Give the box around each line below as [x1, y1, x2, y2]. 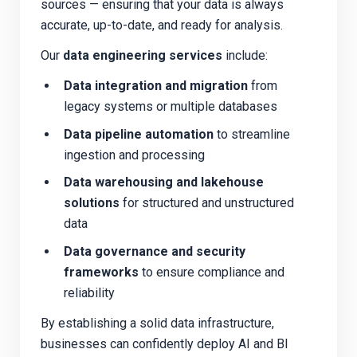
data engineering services [63, 47, 222, 63]
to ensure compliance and [138, 265, 284, 280]
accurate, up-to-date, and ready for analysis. [41, 17, 283, 33]
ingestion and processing [63, 147, 205, 163]
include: [222, 47, 268, 63]
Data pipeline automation [63, 126, 214, 142]
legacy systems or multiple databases [63, 98, 277, 114]
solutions [63, 195, 120, 211]
